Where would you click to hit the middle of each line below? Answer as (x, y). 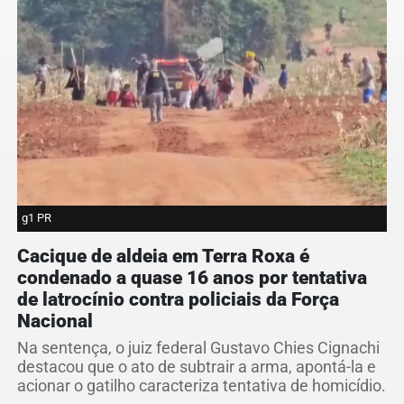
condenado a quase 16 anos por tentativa (192, 278)
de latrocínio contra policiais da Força (178, 300)
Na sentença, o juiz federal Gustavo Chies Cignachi (198, 349)
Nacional (55, 321)
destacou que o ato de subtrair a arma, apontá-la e (197, 367)
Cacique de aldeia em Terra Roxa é (163, 257)
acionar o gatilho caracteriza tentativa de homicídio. (202, 386)
